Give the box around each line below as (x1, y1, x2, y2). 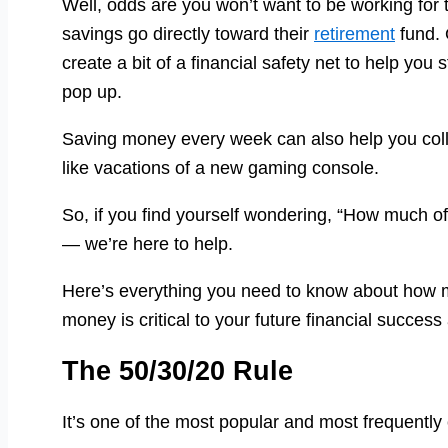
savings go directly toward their (62, 23, 314, 44)
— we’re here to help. (62, 233, 233, 254)
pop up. (62, 81, 122, 102)
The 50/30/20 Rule (62, 355, 293, 386)
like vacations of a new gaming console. (62, 157, 379, 178)
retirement (314, 23, 395, 44)
